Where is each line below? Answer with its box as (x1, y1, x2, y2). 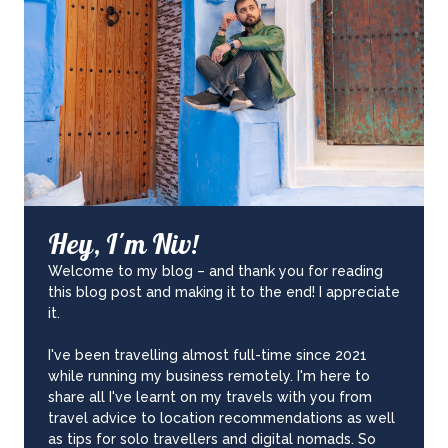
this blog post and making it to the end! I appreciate (48, 283, 400, 300)
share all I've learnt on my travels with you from (48, 388, 372, 405)
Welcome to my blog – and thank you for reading (48, 262, 383, 279)
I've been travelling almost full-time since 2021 (48, 346, 367, 363)
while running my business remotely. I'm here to (48, 367, 370, 384)
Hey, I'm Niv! (48, 225, 198, 272)
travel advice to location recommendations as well (48, 409, 395, 426)
